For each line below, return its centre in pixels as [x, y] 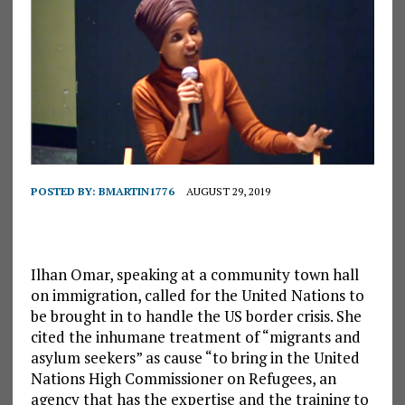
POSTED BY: [64, 192]
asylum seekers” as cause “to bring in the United [195, 358]
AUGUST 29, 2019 [228, 192]
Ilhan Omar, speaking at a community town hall [194, 275]
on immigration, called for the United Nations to [197, 296]
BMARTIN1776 [136, 192]
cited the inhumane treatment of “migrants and [195, 337]
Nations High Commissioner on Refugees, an [183, 379]
